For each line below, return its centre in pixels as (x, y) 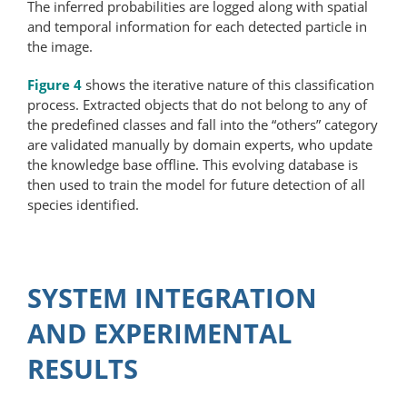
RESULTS (83, 368)
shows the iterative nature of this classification (228, 84)
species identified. (83, 204)
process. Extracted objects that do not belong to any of (197, 104)
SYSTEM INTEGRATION (172, 297)
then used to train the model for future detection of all (196, 184)
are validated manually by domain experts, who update (200, 144)
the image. (60, 46)
